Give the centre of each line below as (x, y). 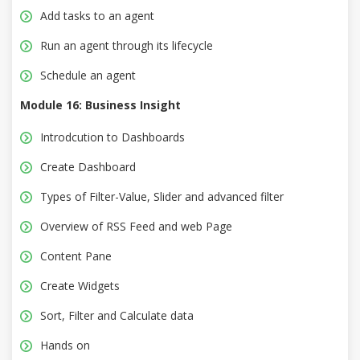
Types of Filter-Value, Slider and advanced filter (162, 197)
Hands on (65, 346)
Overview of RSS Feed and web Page (136, 227)
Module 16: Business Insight (100, 105)
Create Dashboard (88, 167)
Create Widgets (80, 286)
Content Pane (76, 256)
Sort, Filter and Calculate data (117, 316)
